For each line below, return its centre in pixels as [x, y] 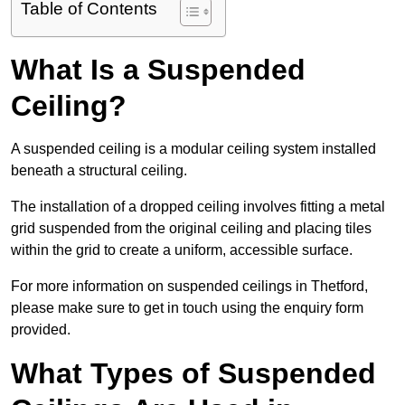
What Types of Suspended [193, 374]
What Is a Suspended [158, 70]
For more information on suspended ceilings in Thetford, [189, 287]
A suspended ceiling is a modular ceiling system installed [193, 149]
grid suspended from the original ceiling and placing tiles [191, 229]
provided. [41, 330]
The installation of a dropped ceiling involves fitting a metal [198, 207]
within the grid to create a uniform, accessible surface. [182, 250]
